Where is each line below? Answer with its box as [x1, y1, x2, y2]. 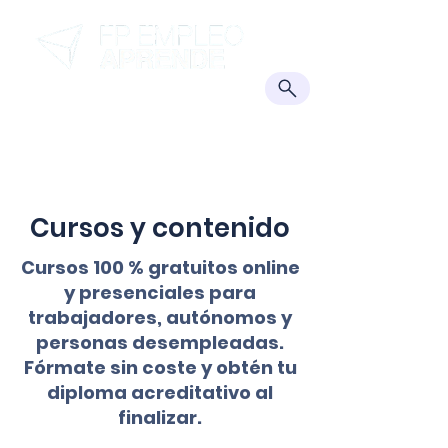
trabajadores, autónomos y [28, 305, 292, 330]
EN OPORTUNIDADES [87, 140, 232, 160]
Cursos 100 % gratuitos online [20, 255, 300, 280]
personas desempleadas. [36, 330, 284, 355]
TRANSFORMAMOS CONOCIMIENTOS [29, 121, 290, 141]
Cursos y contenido [30, 210, 290, 246]
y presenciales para [64, 280, 256, 305]
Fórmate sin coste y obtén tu [23, 355, 297, 380]
